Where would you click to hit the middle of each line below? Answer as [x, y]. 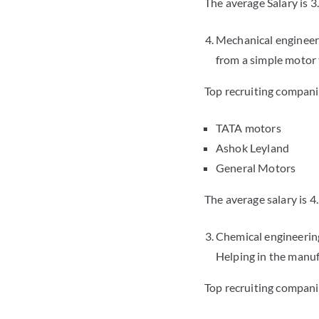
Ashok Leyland [253, 148]
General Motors [256, 168]
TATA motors [249, 128]
